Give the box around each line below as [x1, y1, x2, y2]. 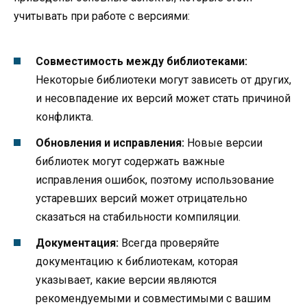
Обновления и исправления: [36, 136, 184, 149]
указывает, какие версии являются [36, 273, 217, 287]
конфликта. [36, 110, 93, 123]
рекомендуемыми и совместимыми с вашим [36, 292, 271, 306]
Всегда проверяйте [119, 236, 219, 250]
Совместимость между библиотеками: [36, 54, 247, 68]
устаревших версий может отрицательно [36, 191, 247, 205]
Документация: [36, 236, 119, 250]
